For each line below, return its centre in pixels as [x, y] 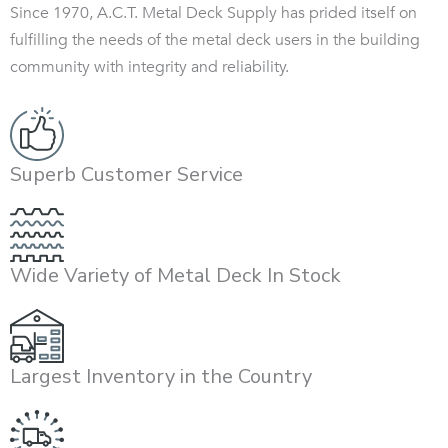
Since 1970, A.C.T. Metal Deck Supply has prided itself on [213, 13]
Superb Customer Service [126, 175]
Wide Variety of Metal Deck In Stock [175, 276]
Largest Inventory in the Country [161, 377]
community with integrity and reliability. [149, 67]
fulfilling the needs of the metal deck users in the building [215, 40]
